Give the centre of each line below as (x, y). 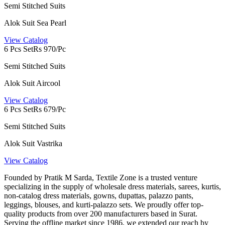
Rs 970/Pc (49, 49)
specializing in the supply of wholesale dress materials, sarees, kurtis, (113, 187)
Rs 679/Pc (49, 109)
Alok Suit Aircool (32, 83)
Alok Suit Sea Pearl (35, 23)
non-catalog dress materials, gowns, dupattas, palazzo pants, (99, 196)
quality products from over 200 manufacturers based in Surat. (101, 214)
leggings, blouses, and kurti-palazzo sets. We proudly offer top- (104, 205)
